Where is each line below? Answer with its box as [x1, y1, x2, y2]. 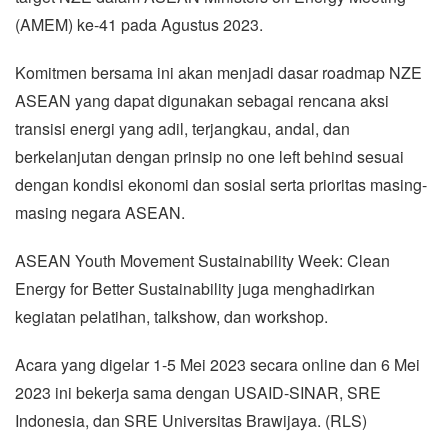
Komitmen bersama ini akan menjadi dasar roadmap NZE [15, 60, 422, 84]
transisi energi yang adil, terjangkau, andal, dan [15, 116, 350, 140]
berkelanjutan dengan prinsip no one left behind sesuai [15, 144, 404, 168]
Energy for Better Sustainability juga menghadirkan [15, 276, 375, 300]
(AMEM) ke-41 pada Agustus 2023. [15, 12, 263, 36]
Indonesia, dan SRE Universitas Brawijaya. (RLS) [15, 408, 367, 432]
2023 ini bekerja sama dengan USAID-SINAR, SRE [15, 380, 381, 404]
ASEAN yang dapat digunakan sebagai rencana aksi [15, 88, 389, 112]
